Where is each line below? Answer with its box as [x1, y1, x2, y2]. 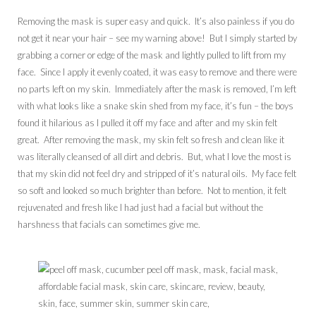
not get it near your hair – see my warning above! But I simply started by [18, 32, 297, 44]
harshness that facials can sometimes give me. [18, 218, 200, 230]
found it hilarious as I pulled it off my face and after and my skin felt [18, 116, 277, 128]
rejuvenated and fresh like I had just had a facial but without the [18, 201, 263, 213]
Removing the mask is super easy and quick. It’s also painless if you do [18, 15, 294, 27]
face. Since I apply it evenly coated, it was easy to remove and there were [18, 66, 297, 78]
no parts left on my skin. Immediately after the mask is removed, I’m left [18, 83, 296, 95]
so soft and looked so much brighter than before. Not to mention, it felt [18, 184, 286, 196]
